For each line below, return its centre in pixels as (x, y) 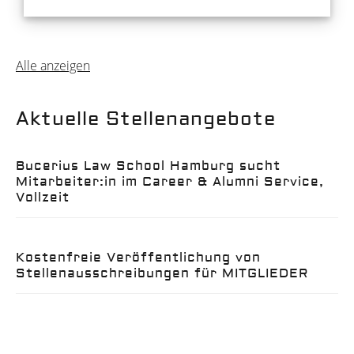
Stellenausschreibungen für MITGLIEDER (162, 273)
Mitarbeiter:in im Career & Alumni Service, (170, 181)
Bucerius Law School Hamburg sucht (148, 166)
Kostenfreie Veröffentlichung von (138, 257)
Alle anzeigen (53, 65)
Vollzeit (43, 197)
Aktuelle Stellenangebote (146, 119)
